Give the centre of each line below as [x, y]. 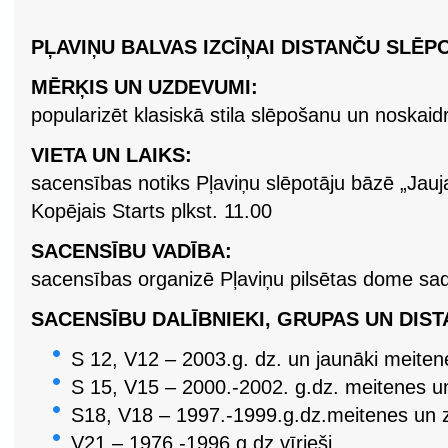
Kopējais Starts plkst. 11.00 [151, 211]
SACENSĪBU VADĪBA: [131, 251]
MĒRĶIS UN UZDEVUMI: [144, 87]
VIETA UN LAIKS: [111, 155]
